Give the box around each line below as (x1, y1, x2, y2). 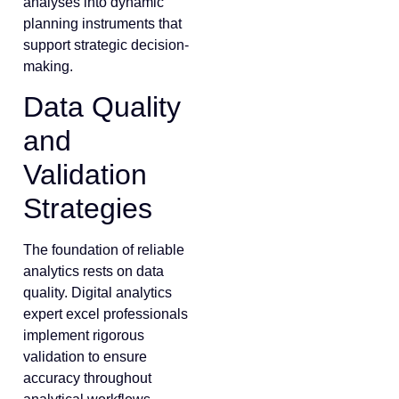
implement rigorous (23, 328, 144, 344)
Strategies (23, 192, 152, 225)
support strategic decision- (23, 37, 189, 53)
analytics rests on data (23, 264, 164, 280)
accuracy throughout (23, 370, 151, 387)
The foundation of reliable (23, 242, 184, 258)
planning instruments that (23, 15, 182, 31)
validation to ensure (23, 349, 147, 365)
